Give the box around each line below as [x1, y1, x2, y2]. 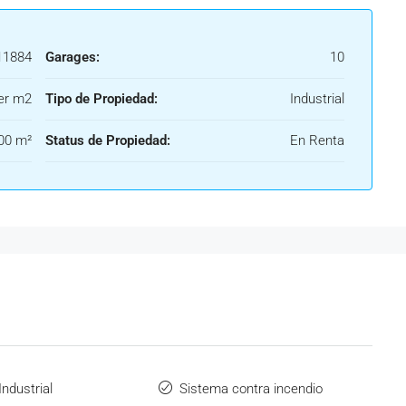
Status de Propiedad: [45, 132, 170, 149]
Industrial [290, 91, 344, 107]
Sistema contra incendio [179, 381, 324, 397]
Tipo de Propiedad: [45, 91, 158, 107]
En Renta [290, 132, 344, 149]
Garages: [45, 49, 100, 65]
